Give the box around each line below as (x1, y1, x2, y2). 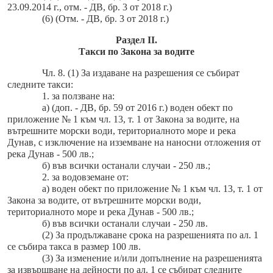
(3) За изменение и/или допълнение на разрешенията (41, 253, 262, 264)
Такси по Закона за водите (79, 46, 194, 57)
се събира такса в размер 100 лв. (7, 241, 141, 252)
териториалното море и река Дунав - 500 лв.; (7, 207, 194, 218)
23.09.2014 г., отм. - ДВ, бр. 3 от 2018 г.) (7, 2, 172, 13)
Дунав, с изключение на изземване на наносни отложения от (7, 137, 261, 148)
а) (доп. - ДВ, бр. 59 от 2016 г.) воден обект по (41, 102, 233, 113)
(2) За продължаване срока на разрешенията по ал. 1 (41, 230, 258, 241)
